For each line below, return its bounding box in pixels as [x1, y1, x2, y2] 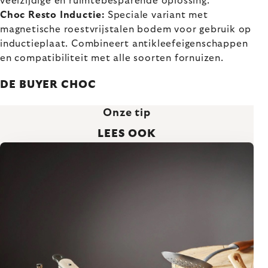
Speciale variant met [105, 10, 208, 20]
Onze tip [102, 108, 151, 118]
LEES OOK [97, 129, 157, 139]
